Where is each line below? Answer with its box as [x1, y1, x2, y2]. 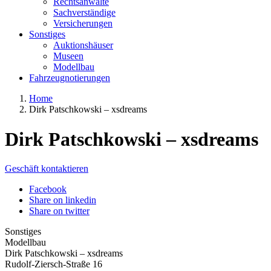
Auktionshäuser [53, 40, 113, 51]
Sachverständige [53, 7, 116, 18]
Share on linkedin [29, 195, 96, 206]
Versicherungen [53, 18, 113, 29]
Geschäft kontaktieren [5, 163, 88, 174]
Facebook [29, 184, 67, 195]
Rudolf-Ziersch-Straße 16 [5, 259, 102, 270]
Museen [53, 51, 83, 62]
